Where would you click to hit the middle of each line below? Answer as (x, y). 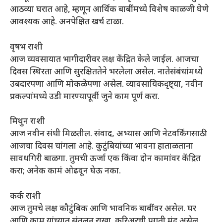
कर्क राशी (25, 196)
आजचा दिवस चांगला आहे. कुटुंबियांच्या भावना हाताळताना (102, 147)
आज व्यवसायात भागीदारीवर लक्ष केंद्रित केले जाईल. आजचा (104, 60)
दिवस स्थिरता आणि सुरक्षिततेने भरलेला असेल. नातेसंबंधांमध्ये (106, 72)
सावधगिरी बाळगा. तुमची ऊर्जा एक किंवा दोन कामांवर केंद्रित (105, 159)
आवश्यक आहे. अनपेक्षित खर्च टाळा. (67, 23)
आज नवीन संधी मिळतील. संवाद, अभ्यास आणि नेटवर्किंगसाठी (109, 135)
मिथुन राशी (28, 122)
